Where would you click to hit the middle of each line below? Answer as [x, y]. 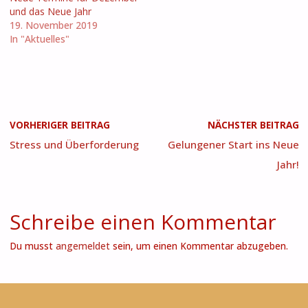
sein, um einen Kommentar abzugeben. [199, 246]
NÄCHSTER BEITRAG [253, 125]
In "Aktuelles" [39, 38]
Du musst [32, 246]
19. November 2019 [53, 25]
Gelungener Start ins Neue [233, 144]
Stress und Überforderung [74, 144]
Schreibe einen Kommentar [143, 221]
